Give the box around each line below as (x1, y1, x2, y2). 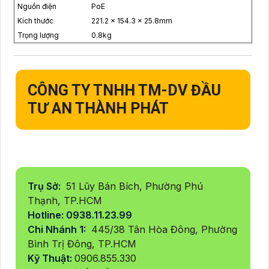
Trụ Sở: (28, 180, 63, 192)
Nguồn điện (17, 1, 56, 11)
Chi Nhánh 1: (28, 223, 88, 235)
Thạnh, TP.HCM (28, 194, 102, 207)
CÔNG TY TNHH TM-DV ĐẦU (28, 81, 221, 99)
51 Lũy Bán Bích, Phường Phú (63, 180, 203, 192)
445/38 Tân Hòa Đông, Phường (88, 223, 237, 235)
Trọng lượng (17, 30, 59, 40)
